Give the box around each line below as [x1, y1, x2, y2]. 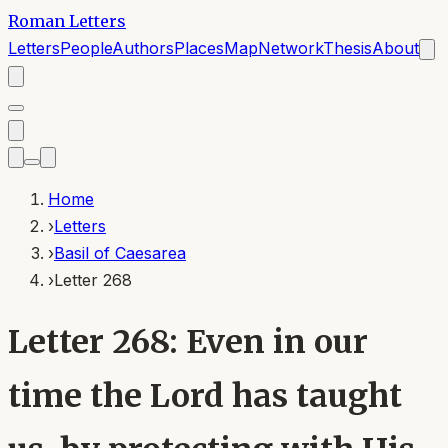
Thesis [323, 38, 372, 58]
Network [258, 38, 323, 58]
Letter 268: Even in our [8, 322, 368, 363]
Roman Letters [8, 11, 126, 31]
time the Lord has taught [8, 376, 402, 417]
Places [174, 38, 224, 58]
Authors [112, 38, 174, 58]
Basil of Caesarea [54, 243, 186, 263]
